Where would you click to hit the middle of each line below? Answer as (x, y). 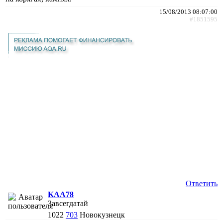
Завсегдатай (68, 203)
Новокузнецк (102, 215)
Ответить (202, 183)
